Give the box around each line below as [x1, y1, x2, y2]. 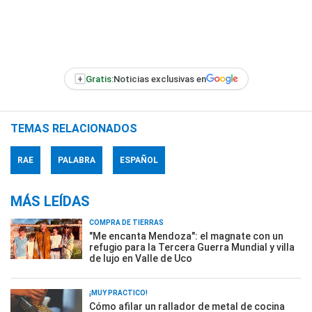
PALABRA [58, 155, 95, 165]
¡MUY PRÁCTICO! [89, 289, 148, 297]
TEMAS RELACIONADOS [10, 122, 137, 135]
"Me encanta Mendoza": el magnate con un [89, 231, 283, 242]
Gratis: [85, 73, 114, 84]
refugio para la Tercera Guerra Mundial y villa [89, 242, 295, 253]
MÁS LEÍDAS [10, 193, 90, 210]
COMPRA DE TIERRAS [89, 219, 164, 226]
